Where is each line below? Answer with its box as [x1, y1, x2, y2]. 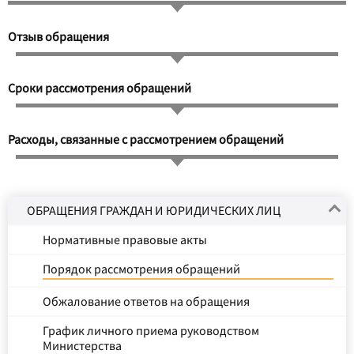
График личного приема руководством [43, 322, 259, 339]
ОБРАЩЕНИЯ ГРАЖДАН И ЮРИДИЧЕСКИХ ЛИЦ [27, 202, 281, 219]
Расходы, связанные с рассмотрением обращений [8, 131, 284, 148]
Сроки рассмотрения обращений [8, 80, 191, 96]
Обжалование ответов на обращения [43, 293, 250, 310]
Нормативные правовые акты [43, 232, 207, 248]
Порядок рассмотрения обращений [43, 261, 240, 277]
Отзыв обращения [8, 28, 109, 45]
